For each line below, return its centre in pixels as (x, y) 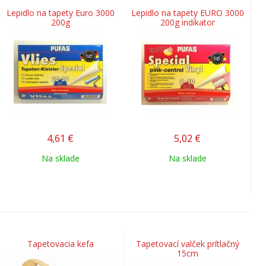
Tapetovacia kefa (60, 243)
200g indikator (187, 22)
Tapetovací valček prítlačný (187, 243)
